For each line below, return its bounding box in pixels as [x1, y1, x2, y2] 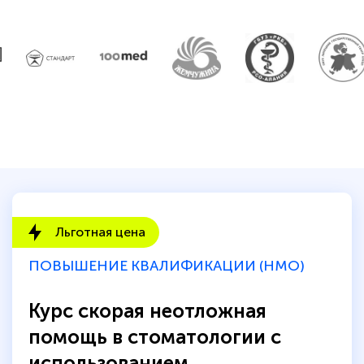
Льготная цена [55, 223, 145, 240]
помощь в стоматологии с [28, 324, 281, 349]
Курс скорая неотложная [28, 298, 266, 323]
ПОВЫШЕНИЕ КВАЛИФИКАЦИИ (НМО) [28, 256, 305, 275]
